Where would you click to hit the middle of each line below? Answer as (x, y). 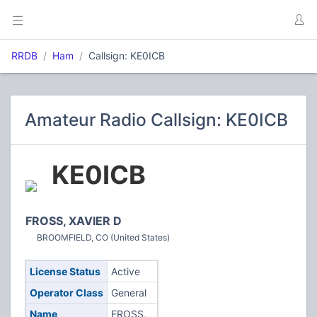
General (128, 293)
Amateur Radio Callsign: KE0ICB (156, 120)
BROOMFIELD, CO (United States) (103, 237)
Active (125, 271)
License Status (65, 271)
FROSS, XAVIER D (74, 221)
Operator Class (66, 293)
